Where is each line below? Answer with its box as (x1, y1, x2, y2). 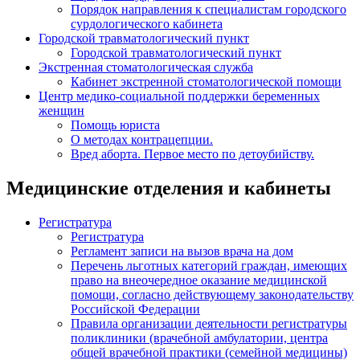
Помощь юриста (71, 118, 160, 133)
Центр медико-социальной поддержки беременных (39, 89, 320, 104)
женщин (39, 104, 84, 118)
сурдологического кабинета (71, 17, 223, 31)
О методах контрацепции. (71, 133, 213, 147)
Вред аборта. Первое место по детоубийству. (71, 147, 314, 162)
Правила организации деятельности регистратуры (71, 317, 347, 331)
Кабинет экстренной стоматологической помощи (71, 75, 342, 89)
